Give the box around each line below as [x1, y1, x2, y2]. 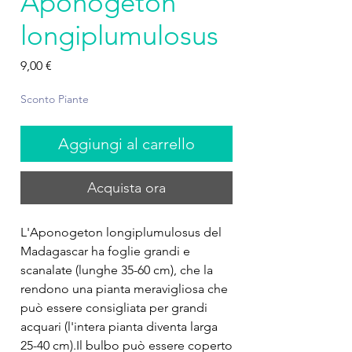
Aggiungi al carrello [58, 134, 195, 153]
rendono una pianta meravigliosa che [20, 281, 228, 296]
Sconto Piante [20, 92, 89, 106]
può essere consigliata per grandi [20, 300, 207, 315]
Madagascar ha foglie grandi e [20, 244, 190, 258]
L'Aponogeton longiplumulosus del [20, 225, 222, 240]
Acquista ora [87, 179, 166, 196]
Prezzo [51, 57, 88, 72]
